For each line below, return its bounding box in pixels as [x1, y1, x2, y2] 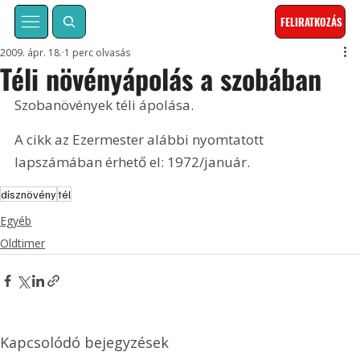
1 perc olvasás [64, 46, 131, 60]
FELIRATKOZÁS [280, 14, 343, 31]
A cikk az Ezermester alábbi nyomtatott [14, 130, 268, 149]
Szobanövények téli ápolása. [14, 96, 198, 115]
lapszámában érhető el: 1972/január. [14, 153, 251, 172]
